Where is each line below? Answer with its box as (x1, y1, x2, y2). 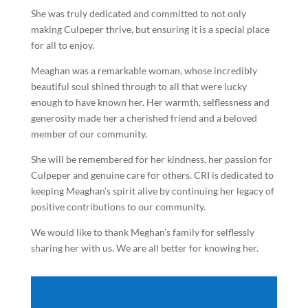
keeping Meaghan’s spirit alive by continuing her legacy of (30, 184, 274, 197)
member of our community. (30, 127, 147, 140)
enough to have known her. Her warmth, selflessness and (30, 96, 269, 108)
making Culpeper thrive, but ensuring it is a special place (30, 23, 269, 35)
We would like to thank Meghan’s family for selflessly (30, 225, 254, 238)
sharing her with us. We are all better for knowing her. (30, 241, 258, 254)
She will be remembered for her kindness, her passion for (30, 153, 272, 165)
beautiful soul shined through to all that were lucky (30, 80, 247, 92)
